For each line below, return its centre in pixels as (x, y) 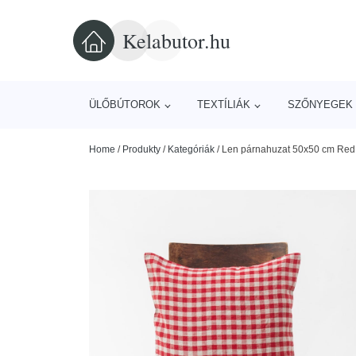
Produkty (141, 149)
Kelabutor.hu (176, 40)
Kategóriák (191, 149)
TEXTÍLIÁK (224, 104)
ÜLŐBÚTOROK (125, 104)
